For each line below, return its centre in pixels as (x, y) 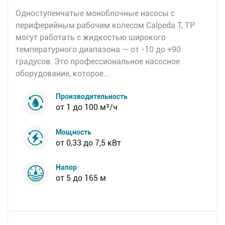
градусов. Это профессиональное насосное (98, 62)
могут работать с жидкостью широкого (91, 38)
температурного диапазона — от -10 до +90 (98, 50)
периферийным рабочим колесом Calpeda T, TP (105, 26)
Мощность (74, 132)
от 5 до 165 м (81, 178)
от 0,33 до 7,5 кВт (89, 143)
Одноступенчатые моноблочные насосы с (95, 14)
